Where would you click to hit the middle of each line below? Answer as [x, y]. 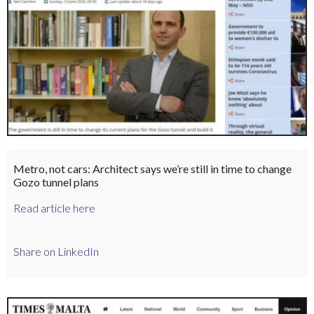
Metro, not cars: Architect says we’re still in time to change [152, 168]
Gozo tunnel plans [56, 182]
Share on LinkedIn [56, 252]
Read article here [54, 207]
